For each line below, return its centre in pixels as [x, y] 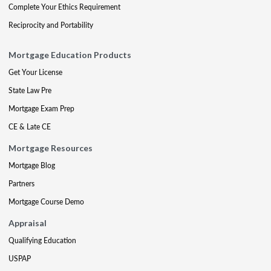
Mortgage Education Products [70, 55]
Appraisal [28, 223]
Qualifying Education [42, 240]
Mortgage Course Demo [46, 202]
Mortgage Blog [32, 165]
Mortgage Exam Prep [41, 109]
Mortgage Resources [51, 148]
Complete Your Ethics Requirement [64, 7]
